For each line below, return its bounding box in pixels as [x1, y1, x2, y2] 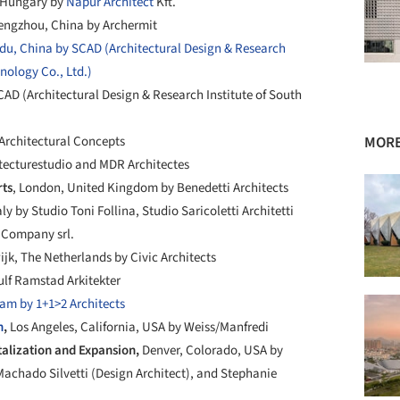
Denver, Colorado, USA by [142, 340, 283, 360]
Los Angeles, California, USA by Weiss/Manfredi [10, 317, 269, 337]
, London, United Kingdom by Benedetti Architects [12, 178, 288, 197]
